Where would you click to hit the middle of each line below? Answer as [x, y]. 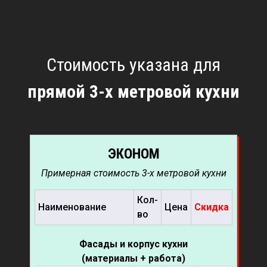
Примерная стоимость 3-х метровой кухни [133, 173]
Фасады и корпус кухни [133, 244]
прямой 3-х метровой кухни [133, 92]
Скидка [212, 207]
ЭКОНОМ [133, 154]
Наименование [72, 207]
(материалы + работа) [133, 259]
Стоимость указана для [133, 65]
